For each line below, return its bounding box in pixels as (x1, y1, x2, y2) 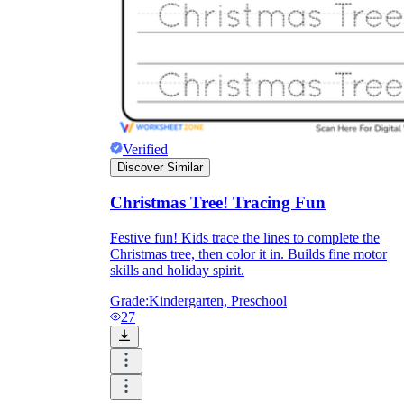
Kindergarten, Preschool (149, 293, 287, 309)
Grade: (110, 293, 149, 309)
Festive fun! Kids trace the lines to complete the (110, 230, 380, 246)
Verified (123, 141, 168, 157)
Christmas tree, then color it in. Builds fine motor (110, 246, 387, 262)
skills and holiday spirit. (110, 262, 244, 279)
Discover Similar (117, 160, 203, 174)
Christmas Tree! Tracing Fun (110, 193, 326, 213)
